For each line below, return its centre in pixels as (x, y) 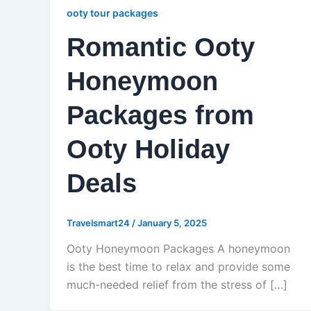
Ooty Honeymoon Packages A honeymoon (178, 249)
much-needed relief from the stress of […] (177, 285)
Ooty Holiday (148, 149)
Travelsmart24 (99, 222)
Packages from (160, 115)
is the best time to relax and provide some (178, 267)
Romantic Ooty (161, 47)
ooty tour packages (112, 13)
